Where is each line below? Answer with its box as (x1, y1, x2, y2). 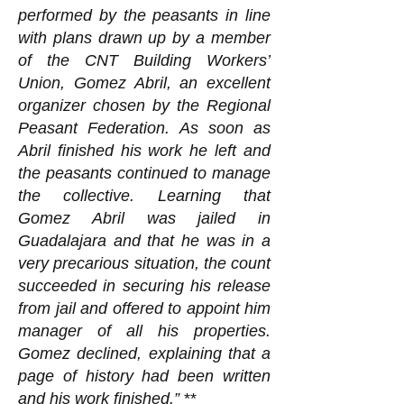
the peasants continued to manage (18, 164, 271, 182)
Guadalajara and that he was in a (18, 232, 271, 250)
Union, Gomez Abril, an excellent (18, 74, 271, 92)
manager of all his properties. (18, 322, 271, 340)
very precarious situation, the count (18, 254, 271, 272)
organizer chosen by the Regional (18, 96, 271, 115)
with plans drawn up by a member (18, 29, 271, 47)
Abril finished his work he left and (18, 142, 271, 160)
